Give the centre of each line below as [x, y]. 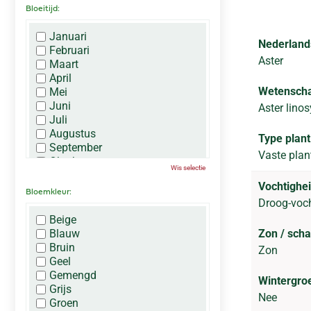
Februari [69, 50]
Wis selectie [188, 168]
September [76, 148]
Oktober [68, 161]
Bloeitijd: [43, 9]
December [74, 189]
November [74, 175]
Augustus [73, 134]
